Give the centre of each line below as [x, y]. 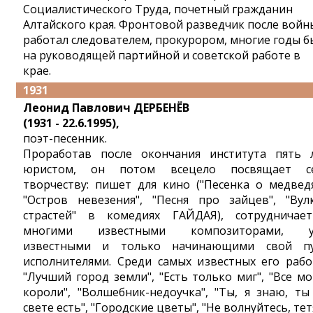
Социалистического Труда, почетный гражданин [158, 9]
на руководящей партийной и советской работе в [162, 55]
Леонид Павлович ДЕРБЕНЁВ [106, 108]
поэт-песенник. [65, 138]
